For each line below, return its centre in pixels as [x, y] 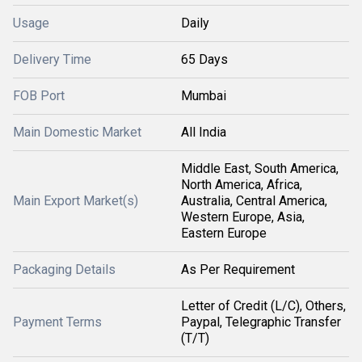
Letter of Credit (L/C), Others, [263, 305]
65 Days [204, 59]
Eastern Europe [224, 233]
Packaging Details [64, 269]
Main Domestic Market [77, 132]
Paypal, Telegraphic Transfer [261, 322]
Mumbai [204, 95]
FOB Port [39, 95]
